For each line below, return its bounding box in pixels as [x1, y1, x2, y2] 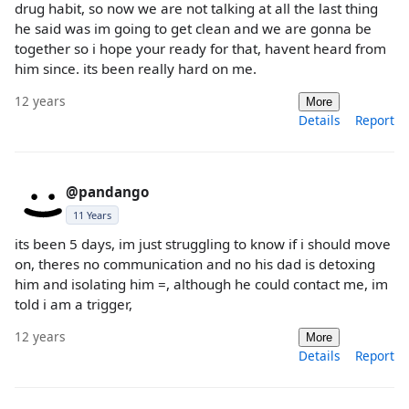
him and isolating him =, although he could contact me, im [15, 275, 388, 294]
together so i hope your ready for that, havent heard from [15, 39, 386, 58]
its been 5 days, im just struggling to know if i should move [15, 235, 391, 254]
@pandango [66, 183, 149, 202]
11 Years [73, 208, 111, 223]
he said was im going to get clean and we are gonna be [15, 19, 372, 37]
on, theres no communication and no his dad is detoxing [15, 255, 375, 274]
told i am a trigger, [15, 295, 132, 314]
